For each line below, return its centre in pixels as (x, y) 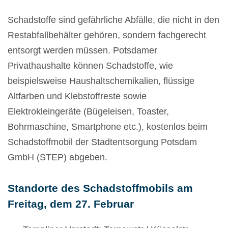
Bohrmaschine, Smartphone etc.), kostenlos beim (108, 127)
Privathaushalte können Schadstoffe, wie (90, 66)
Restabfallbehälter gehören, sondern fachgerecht (107, 35)
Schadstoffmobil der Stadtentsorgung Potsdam (102, 142)
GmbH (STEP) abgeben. (58, 158)
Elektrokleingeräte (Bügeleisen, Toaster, (88, 112)
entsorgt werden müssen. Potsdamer (82, 51)
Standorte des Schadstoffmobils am (100, 188)
